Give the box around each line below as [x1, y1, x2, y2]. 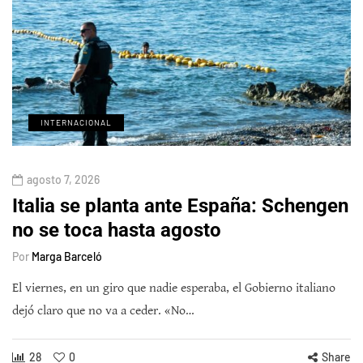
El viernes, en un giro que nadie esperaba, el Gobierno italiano [12, 280, 335, 297]
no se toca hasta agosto [12, 219, 221, 242]
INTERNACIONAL [41, 117, 112, 128]
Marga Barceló [32, 250, 102, 264]
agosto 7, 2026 [27, 173, 100, 187]
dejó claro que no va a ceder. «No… [12, 303, 194, 319]
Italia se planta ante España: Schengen [12, 194, 348, 218]
